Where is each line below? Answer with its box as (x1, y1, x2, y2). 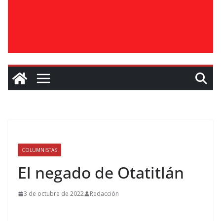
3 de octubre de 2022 (24, 189, 84, 198)
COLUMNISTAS (22, 147, 57, 153)
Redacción (90, 189, 119, 198)
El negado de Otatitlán (18, 162, 184, 183)
